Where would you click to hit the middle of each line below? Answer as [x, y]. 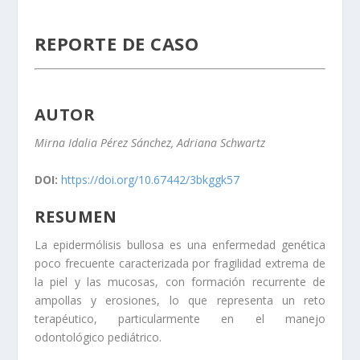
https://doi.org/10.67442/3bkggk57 [150, 179]
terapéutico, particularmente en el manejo [180, 318]
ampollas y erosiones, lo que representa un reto [180, 300]
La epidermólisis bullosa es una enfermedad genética [180, 244]
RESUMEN [76, 216]
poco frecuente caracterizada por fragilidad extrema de [180, 263]
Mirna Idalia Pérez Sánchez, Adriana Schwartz [149, 143]
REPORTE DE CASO [117, 44]
